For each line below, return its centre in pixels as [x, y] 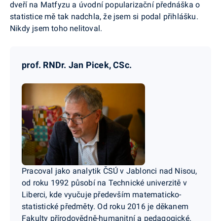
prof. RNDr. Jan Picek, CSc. [77, 65]
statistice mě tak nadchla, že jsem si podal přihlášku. [104, 16]
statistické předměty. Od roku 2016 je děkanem [105, 207]
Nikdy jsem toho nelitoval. [56, 28]
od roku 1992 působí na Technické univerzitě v [104, 183]
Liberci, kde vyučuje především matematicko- [102, 195]
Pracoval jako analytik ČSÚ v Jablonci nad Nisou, [110, 171]
